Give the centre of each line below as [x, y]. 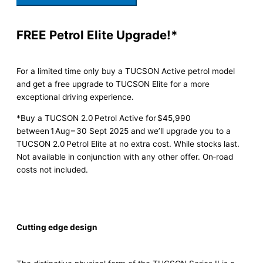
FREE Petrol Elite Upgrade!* [97, 35]
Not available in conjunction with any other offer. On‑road [125, 157]
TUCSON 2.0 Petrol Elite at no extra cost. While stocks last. [128, 144]
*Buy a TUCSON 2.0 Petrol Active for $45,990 [104, 118]
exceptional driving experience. [75, 97]
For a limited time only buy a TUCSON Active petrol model [126, 71]
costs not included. [52, 170]
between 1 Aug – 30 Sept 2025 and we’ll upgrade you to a [124, 131]
